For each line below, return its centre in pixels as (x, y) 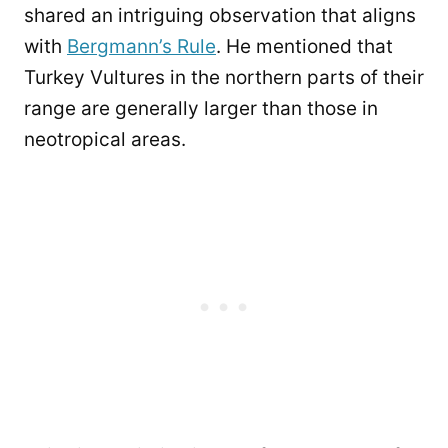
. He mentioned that (304, 47)
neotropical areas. (105, 140)
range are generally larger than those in (201, 109)
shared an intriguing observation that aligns (220, 16)
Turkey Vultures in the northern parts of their (224, 78)
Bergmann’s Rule (141, 47)
